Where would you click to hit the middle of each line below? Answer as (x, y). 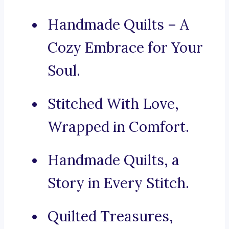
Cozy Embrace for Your (125, 48)
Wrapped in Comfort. (118, 127)
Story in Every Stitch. (118, 183)
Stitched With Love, (113, 104)
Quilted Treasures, (110, 216)
